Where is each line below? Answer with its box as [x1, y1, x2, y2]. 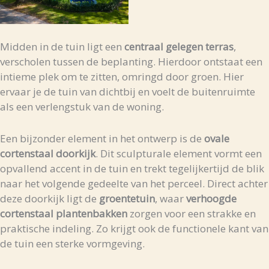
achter [238, 176, 268, 190]
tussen [53, 55, 86, 69]
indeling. [52, 221, 96, 235]
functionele [172, 221, 228, 235]
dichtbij [99, 85, 138, 99]
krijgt [110, 221, 138, 235]
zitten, [91, 70, 122, 84]
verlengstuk [35, 100, 93, 114]
